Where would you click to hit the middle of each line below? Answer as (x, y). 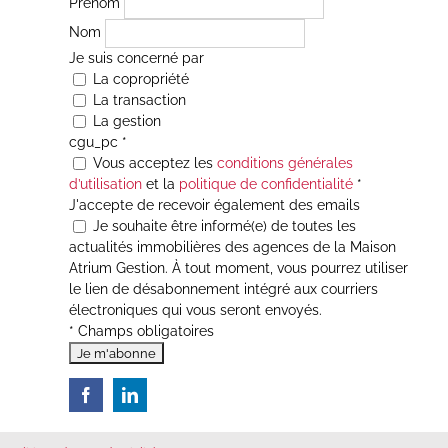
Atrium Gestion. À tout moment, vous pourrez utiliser (238, 267)
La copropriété (138, 78)
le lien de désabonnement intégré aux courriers (223, 288)
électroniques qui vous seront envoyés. (195, 309)
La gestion (124, 120)
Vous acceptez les (152, 162)
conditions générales (284, 162)
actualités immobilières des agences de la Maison (232, 246)
